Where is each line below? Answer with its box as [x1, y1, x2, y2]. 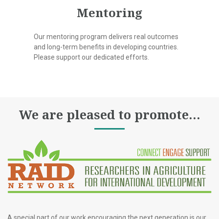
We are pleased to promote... [19, 106, 200, 123]
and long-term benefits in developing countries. [34, 43, 178, 51]
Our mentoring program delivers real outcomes [34, 33, 178, 41]
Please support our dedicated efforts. [34, 53, 149, 61]
